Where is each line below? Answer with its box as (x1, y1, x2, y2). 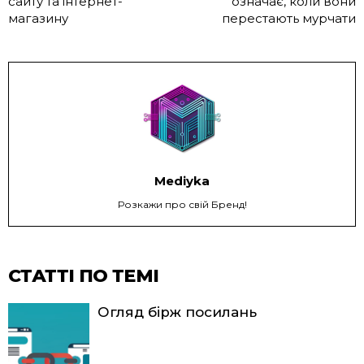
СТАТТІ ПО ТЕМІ (8, 264, 159, 287)
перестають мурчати (222, 10, 356, 26)
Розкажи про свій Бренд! (117, 197, 247, 210)
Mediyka (154, 172, 210, 188)
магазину (8, 10, 68, 26)
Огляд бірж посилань (97, 303, 257, 320)
